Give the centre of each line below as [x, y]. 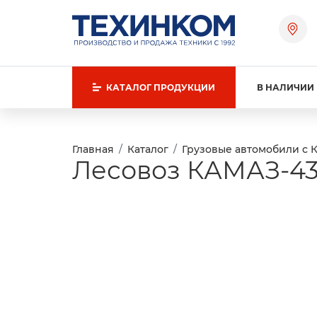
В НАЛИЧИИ [286, 88]
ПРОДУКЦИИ [184, 88]
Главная [93, 150]
